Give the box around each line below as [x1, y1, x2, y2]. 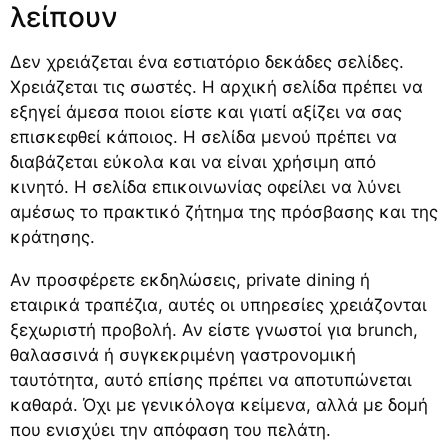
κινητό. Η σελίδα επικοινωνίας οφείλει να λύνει [10, 176, 401, 197]
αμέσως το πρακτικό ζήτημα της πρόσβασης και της [10, 201, 438, 222]
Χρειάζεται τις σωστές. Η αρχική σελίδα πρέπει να [10, 76, 423, 97]
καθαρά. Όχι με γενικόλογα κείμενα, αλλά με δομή [10, 394, 428, 415]
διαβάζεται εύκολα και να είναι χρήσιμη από [10, 151, 376, 172]
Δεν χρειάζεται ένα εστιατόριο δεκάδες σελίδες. [10, 51, 404, 72]
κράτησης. [10, 226, 95, 247]
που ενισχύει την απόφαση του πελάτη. [10, 419, 331, 440]
